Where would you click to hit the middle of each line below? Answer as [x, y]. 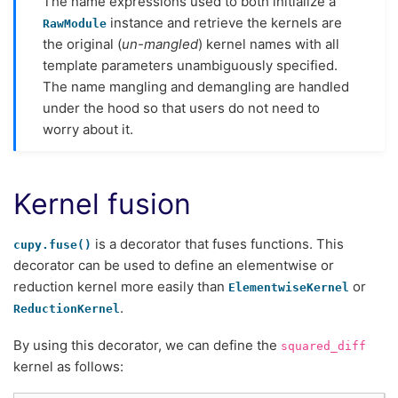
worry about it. [88, 130]
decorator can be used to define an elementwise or [174, 266]
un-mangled [160, 44]
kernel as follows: [68, 366]
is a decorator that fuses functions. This [218, 244]
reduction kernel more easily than [121, 287]
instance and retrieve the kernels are [224, 23]
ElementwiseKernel [289, 288]
